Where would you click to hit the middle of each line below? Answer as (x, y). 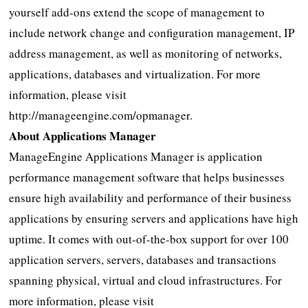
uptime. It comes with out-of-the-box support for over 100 (149, 239)
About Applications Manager (83, 135)
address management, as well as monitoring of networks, (146, 53)
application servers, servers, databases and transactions (143, 259)
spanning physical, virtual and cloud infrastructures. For (146, 280)
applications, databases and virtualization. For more (135, 74)
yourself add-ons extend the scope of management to (137, 12)
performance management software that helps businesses (147, 177)
